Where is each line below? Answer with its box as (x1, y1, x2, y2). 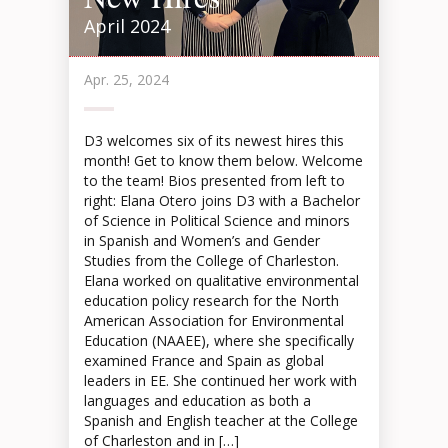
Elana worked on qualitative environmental (84, 271, 359, 290)
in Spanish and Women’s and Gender (84, 231, 320, 250)
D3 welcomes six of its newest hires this (84, 131, 344, 150)
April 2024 (84, 14, 170, 38)
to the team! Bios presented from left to (84, 171, 345, 190)
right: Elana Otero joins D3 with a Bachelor (84, 191, 360, 210)
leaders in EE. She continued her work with (84, 371, 357, 390)
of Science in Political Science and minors (84, 211, 350, 230)
